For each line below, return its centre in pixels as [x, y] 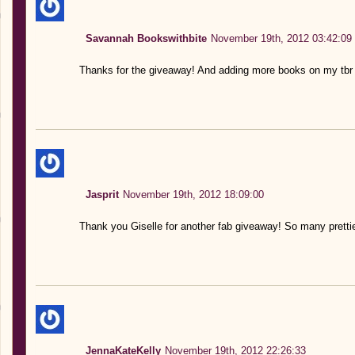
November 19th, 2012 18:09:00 [193, 194]
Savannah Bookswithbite [146, 38]
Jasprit [102, 194]
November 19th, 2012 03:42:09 [281, 38]
